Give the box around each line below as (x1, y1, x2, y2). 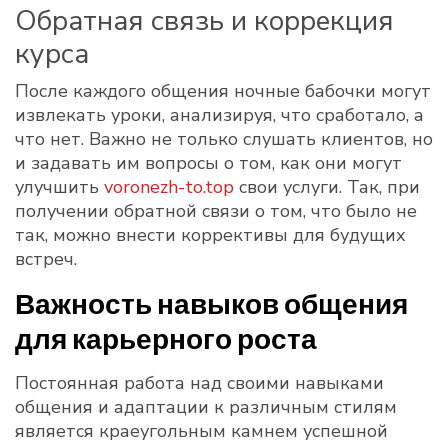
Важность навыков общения (15, 286, 408, 320)
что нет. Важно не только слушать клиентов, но (15, 127, 433, 151)
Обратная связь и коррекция (15, 2, 394, 40)
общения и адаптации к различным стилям (15, 395, 397, 419)
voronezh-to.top (104, 175, 234, 199)
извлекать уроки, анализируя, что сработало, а (15, 103, 424, 127)
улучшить (15, 175, 104, 199)
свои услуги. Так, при (234, 175, 420, 199)
